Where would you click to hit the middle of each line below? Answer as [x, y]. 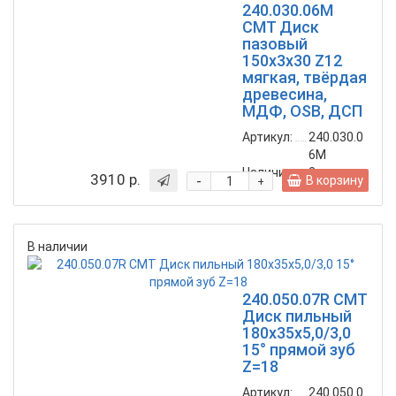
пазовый [275, 44]
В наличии [57, 247]
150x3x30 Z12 [292, 61]
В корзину [335, 181]
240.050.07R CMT [305, 300]
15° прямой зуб [299, 350]
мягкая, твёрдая [305, 78]
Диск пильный [297, 316]
